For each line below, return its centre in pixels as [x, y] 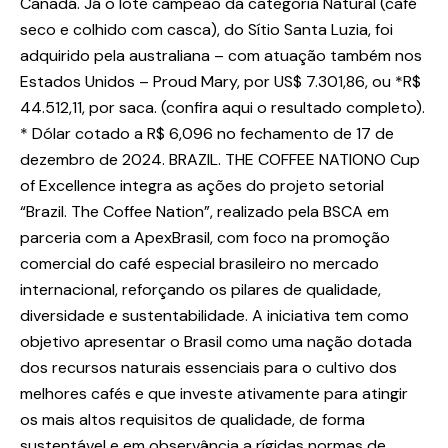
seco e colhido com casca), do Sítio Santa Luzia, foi [206, 30]
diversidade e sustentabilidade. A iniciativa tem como [214, 316]
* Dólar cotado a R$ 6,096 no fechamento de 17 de [207, 134]
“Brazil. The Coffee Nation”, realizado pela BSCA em [204, 212]
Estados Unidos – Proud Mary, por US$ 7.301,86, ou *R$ [220, 82]
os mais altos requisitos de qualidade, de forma [192, 420]
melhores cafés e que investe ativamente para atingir [214, 394]
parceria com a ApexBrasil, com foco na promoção [205, 238]
